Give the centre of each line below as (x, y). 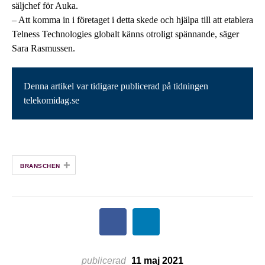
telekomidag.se (51, 100)
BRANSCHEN (40, 166)
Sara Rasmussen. (43, 48)
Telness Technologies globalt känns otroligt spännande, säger (125, 34)
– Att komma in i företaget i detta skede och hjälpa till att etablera (132, 20)
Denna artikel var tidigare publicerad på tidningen (116, 86)
